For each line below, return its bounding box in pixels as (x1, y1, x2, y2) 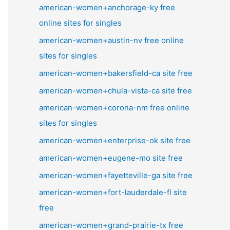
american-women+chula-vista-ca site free (39, 85, 192, 95)
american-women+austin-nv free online (39, 35, 184, 45)
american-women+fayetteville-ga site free (39, 170, 193, 180)
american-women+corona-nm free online (39, 103, 189, 113)
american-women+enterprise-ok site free (39, 136, 190, 145)
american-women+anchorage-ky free (39, 3, 175, 13)
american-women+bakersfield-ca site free (39, 68, 193, 78)
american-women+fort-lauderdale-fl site (39, 187, 187, 198)
